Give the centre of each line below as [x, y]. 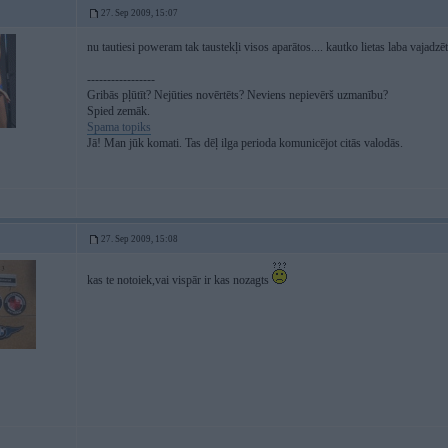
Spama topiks [119, 127]
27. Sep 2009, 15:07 [139, 13]
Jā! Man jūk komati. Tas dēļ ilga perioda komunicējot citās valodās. [245, 143]
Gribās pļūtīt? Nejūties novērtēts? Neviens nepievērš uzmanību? [237, 95]
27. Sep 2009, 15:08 [139, 239]
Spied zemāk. [118, 111]
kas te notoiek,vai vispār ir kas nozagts [179, 280]
